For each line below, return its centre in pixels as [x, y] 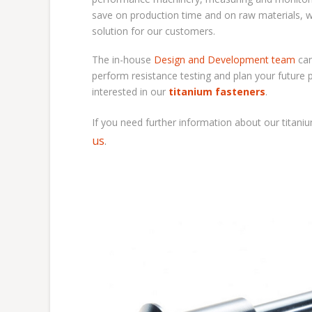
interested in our [130, 92]
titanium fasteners [217, 92]
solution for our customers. [154, 31]
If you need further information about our [187, 122]
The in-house [123, 60]
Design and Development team [226, 60]
